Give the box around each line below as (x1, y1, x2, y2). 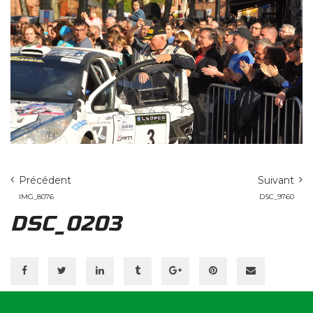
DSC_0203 (10, 210, 122, 236)
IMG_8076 (19, 191, 54, 201)
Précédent (19, 173, 71, 187)
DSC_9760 (259, 191, 294, 201)
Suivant (258, 173, 294, 187)
